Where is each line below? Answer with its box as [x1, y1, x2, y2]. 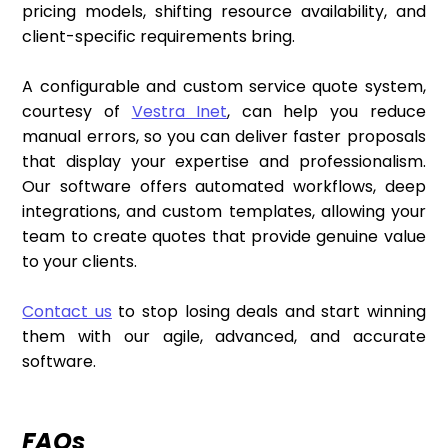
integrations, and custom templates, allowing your [22, 200, 426, 224]
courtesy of [22, 100, 132, 124]
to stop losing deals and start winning [111, 300, 426, 324]
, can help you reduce [227, 100, 426, 124]
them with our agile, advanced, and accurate [22, 325, 426, 349]
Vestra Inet [131, 100, 228, 124]
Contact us [22, 300, 112, 324]
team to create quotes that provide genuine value [22, 225, 426, 249]
